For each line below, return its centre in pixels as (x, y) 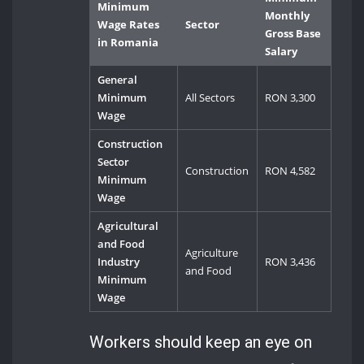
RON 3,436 (290, 262)
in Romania (128, 43)
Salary (282, 52)
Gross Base (293, 34)
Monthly (288, 16)
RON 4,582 (290, 171)
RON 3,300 (290, 98)
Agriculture (212, 253)
